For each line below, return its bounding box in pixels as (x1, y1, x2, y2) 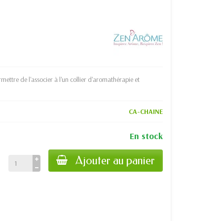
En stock (130, 130, 163, 142)
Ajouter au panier (75, 154, 155, 167)
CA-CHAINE (129, 107, 163, 116)
